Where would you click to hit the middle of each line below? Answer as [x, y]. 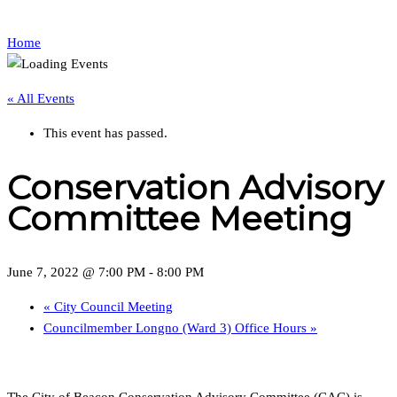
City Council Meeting [112, 307]
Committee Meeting [180, 218]
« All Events [41, 98]
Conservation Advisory [195, 187]
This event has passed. [105, 133]
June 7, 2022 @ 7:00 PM [76, 272]
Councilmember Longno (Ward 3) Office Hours [177, 328]
